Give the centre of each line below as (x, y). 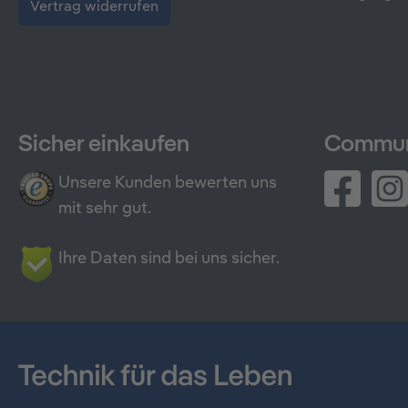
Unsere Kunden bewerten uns (168, 183)
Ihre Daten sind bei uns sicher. (169, 258)
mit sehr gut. (105, 208)
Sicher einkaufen (104, 144)
